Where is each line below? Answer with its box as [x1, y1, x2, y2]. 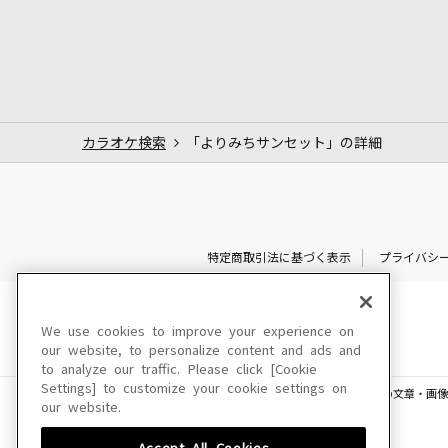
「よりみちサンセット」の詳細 [186, 135, 382, 150]
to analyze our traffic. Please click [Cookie [41, 363, 317, 376]
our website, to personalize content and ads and [41, 344, 361, 357]
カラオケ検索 [82, 135, 166, 150]
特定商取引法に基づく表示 [206, 251, 351, 264]
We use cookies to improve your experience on [41, 325, 354, 338]
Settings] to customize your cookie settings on [41, 382, 347, 395]
